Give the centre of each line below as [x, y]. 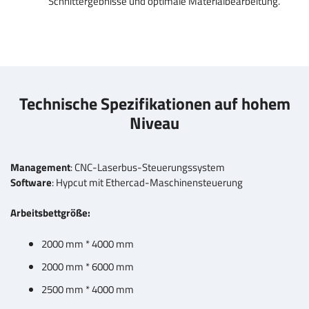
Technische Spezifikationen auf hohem [154, 103]
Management [40, 167]
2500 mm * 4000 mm [88, 290]
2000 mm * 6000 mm [88, 267]
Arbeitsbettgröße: [50, 213]
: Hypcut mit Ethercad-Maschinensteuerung [147, 182]
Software [31, 182]
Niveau [154, 122]
